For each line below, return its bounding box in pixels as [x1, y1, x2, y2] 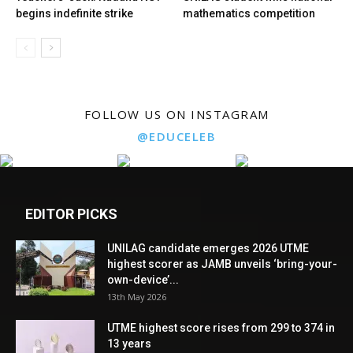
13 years [107, 337, 151, 351]
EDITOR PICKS [25, 206, 117, 223]
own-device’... [107, 273, 179, 287]
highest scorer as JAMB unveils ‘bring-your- [107, 258, 337, 271]
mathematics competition [182, 7, 315, 20]
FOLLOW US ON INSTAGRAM [84, 106, 269, 123]
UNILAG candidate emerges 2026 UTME [107, 242, 309, 255]
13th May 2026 [107, 291, 166, 303]
